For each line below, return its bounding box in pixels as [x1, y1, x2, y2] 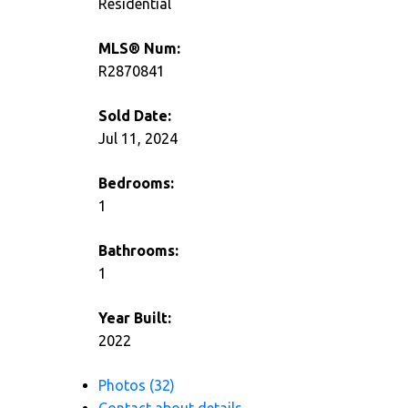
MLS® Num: [97, 40, 180, 57]
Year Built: [97, 310, 171, 327]
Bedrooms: [97, 175, 174, 192]
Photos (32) [97, 377, 175, 394]
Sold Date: [97, 107, 171, 125]
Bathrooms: [97, 242, 178, 260]
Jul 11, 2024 [97, 130, 178, 148]
